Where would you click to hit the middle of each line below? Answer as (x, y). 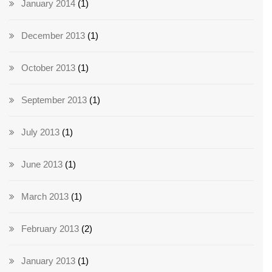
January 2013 (48, 261)
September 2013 (54, 100)
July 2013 (40, 132)
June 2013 (42, 165)
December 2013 (53, 36)
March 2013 (45, 197)
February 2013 (50, 229)
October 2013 (48, 68)
